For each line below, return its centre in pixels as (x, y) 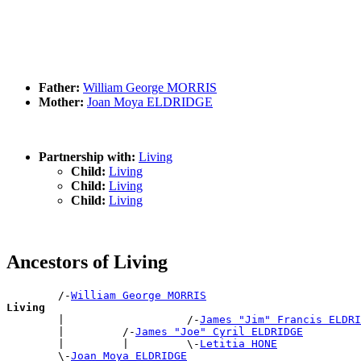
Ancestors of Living (87, 262)
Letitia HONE (239, 344)
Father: (59, 88)
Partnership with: (87, 157)
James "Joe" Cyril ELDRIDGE (219, 332)
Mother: (61, 102)
